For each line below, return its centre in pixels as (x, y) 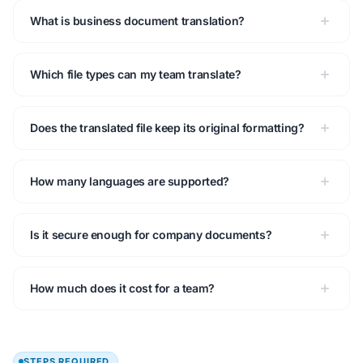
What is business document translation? (137, 21)
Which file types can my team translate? (136, 75)
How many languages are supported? (130, 181)
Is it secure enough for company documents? (151, 235)
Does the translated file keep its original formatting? (167, 128)
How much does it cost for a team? (122, 288)
